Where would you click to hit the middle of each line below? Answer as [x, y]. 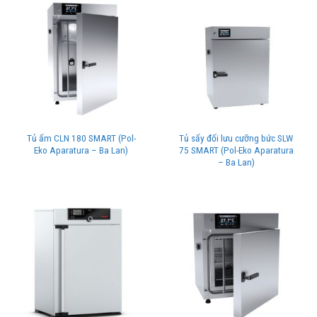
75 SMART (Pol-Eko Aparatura [236, 150]
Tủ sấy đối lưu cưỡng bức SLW [236, 138]
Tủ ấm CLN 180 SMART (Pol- [81, 138]
